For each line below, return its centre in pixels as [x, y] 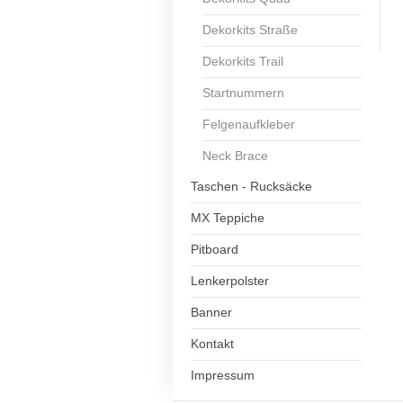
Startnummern [244, 93]
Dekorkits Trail [243, 61]
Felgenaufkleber [249, 124]
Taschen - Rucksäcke [251, 186]
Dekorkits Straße [251, 30]
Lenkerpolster [230, 281]
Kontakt [212, 344]
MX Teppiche [228, 218]
